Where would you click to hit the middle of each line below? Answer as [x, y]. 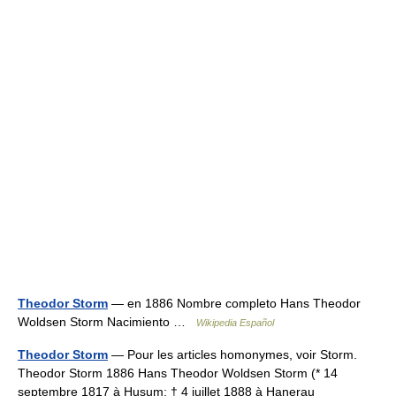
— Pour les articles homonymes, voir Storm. [232, 354]
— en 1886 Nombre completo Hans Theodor [234, 303]
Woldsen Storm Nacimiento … [107, 322]
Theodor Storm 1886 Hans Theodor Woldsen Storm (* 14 [178, 373]
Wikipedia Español [235, 323]
